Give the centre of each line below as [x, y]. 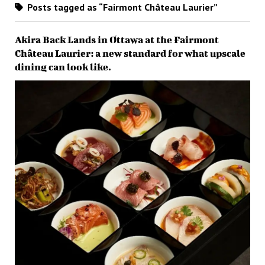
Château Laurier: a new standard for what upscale [130, 53]
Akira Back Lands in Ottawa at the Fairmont [117, 39]
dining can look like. [63, 66]
